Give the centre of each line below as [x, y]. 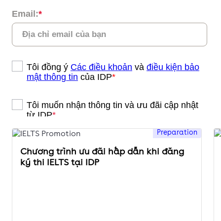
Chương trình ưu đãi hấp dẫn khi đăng [102, 151]
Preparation [177, 132]
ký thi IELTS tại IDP [60, 162]
